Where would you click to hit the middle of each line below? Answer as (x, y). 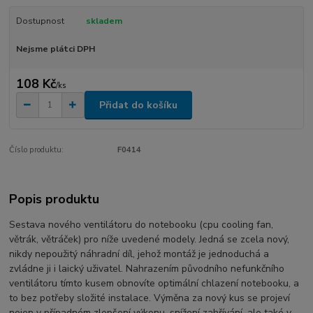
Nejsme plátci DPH (55, 49)
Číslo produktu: (37, 150)
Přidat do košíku (138, 105)
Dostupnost (40, 21)
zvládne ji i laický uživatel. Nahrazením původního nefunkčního (147, 268)
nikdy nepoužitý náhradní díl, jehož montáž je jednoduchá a (139, 254)
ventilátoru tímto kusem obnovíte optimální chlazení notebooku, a (154, 283)
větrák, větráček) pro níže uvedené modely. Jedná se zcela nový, (150, 239)
